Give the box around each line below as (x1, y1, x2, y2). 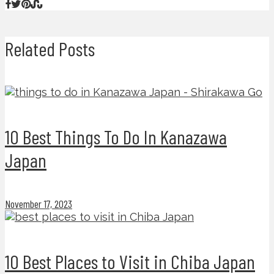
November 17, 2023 (5, 197, 72, 211)
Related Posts (5, 36, 95, 60)
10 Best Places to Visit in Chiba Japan (5, 249, 255, 273)
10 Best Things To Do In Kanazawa (5, 124, 227, 148)
